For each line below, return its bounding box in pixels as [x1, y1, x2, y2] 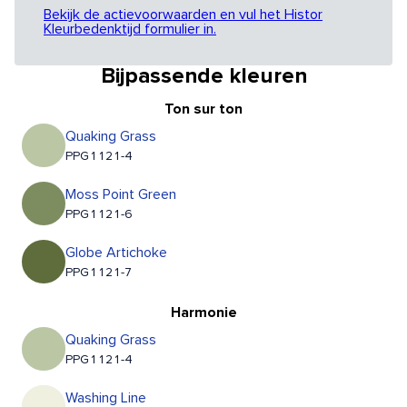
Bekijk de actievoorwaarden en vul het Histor [44, 7, 323, 23]
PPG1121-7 [65, 266, 132, 280]
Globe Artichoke [65, 245, 167, 261]
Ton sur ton [164, 102, 243, 117]
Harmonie [170, 305, 237, 321]
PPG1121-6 [65, 208, 133, 222]
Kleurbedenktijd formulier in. [44, 22, 216, 37]
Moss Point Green [65, 187, 176, 203]
